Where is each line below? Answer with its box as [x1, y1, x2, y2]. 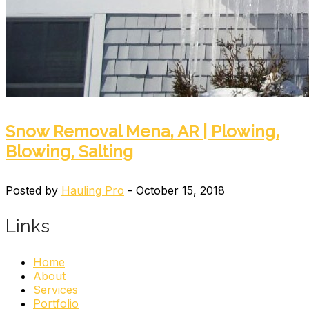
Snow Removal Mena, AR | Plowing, [6, 121, 279, 141]
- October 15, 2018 [124, 183, 225, 197]
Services [33, 282, 78, 297]
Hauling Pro [61, 183, 124, 197]
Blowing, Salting [6, 141, 133, 161]
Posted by [6, 183, 61, 197]
